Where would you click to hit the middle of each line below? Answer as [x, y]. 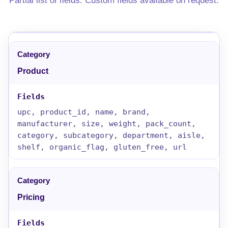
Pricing [31, 197]
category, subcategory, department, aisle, [111, 135]
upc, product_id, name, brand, [84, 112]
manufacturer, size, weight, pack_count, [107, 123]
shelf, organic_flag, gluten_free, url [102, 147]
